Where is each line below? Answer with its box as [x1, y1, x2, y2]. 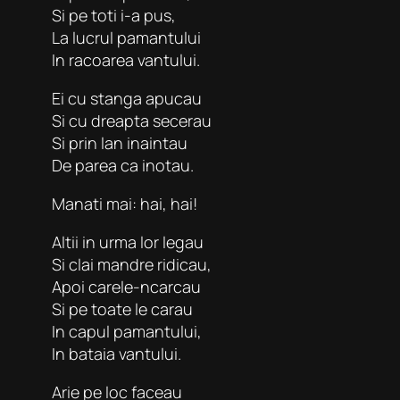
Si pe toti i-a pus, [52, 4, 176, 26]
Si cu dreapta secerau [52, 109, 212, 131]
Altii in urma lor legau [52, 230, 204, 253]
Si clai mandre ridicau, [52, 253, 212, 275]
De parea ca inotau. [52, 154, 194, 176]
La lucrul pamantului [52, 26, 201, 48]
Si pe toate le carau [52, 297, 193, 320]
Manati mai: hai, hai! [52, 192, 197, 214]
